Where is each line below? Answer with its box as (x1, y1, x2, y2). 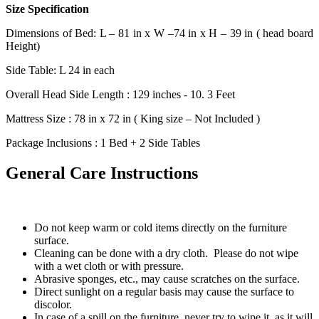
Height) (6, 40, 40, 53)
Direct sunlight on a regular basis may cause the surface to (34, 286, 294, 298)
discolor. (34, 298, 72, 311)
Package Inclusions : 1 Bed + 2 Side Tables (6, 137, 200, 150)
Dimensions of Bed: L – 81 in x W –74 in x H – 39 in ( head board (6, 27, 313, 40)
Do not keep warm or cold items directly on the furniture (34, 221, 287, 234)
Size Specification (6, 3, 89, 16)
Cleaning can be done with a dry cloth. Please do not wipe (34, 247, 298, 260)
